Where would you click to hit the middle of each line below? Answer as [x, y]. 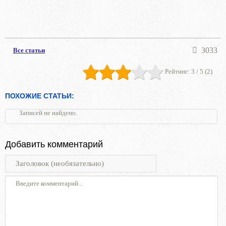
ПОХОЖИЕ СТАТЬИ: [40, 96]
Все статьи [29, 50]
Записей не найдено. [48, 112]
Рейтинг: [178, 71]
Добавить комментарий [54, 144]
